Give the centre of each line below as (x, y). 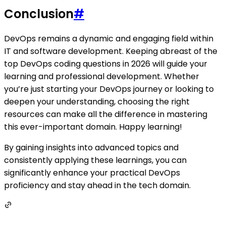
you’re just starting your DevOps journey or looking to (109, 89)
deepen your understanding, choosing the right (97, 102)
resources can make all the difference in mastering (106, 115)
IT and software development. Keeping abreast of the (111, 51)
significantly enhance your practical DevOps (92, 173)
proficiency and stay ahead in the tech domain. (97, 186)
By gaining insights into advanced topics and (91, 148)
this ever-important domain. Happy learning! (93, 127)
